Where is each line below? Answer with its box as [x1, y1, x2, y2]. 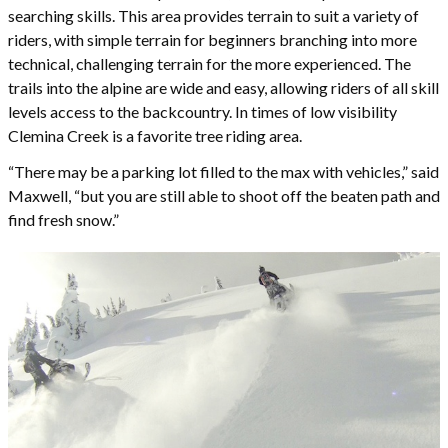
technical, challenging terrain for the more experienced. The [8, 54, 411, 74]
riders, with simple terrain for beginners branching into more [8, 30, 417, 50]
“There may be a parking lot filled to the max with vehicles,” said [8, 162, 439, 182]
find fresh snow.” [8, 210, 119, 230]
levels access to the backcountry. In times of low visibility [8, 102, 397, 122]
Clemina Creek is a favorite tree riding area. [8, 126, 302, 146]
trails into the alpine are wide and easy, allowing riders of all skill [8, 78, 439, 98]
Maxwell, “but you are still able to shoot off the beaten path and [8, 186, 440, 206]
